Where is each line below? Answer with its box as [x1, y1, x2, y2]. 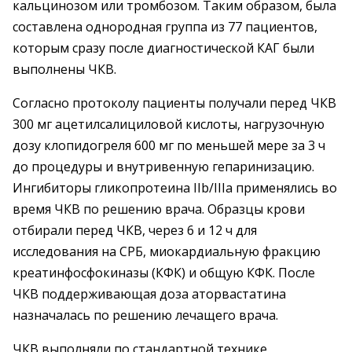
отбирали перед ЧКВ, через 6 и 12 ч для [13, 222, 257, 239]
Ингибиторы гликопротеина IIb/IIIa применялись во [13, 179, 337, 196]
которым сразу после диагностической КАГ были [13, 39, 314, 57]
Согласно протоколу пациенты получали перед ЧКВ [13, 94, 336, 112]
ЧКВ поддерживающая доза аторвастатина [13, 285, 286, 302]
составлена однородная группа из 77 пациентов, [13, 18, 317, 35]
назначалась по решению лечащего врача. [13, 306, 278, 324]
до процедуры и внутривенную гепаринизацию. [13, 158, 314, 175]
